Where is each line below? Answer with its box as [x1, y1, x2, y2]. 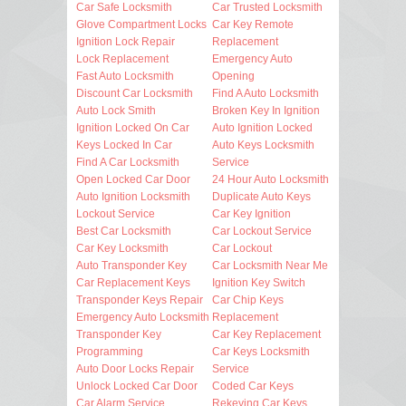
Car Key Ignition [212, 207, 291, 220]
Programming [76, 344, 143, 358]
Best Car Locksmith [76, 224, 171, 237]
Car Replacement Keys [76, 275, 190, 289]
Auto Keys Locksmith [212, 138, 314, 151]
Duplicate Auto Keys [212, 189, 311, 203]
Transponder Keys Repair [76, 293, 203, 306]
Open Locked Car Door [76, 172, 190, 186]
